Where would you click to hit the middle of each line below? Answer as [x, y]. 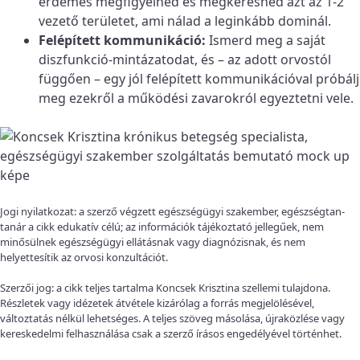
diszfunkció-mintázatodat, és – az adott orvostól [185, 59]
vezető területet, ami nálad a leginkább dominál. [185, 20]
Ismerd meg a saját [266, 40]
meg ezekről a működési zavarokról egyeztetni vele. [196, 98]
